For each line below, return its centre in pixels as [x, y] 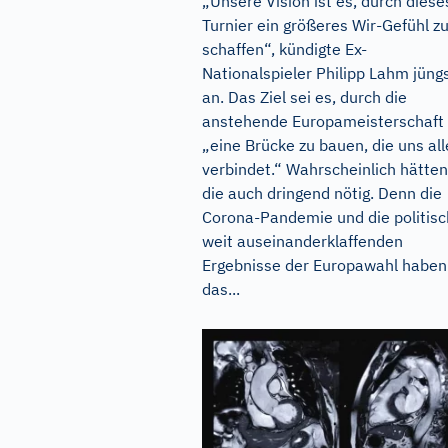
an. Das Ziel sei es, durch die [304, 96]
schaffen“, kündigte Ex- [284, 48]
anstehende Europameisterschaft [323, 120]
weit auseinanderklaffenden [302, 240]
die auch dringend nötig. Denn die [322, 192]
